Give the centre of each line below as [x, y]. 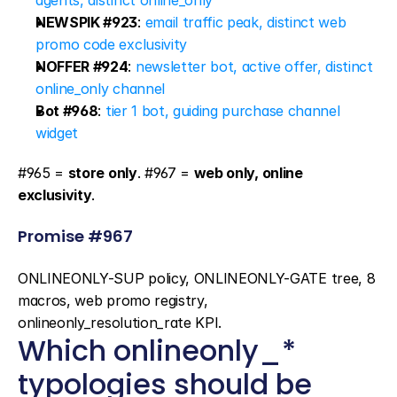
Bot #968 [67, 111]
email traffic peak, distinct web [245, 22]
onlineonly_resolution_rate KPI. [120, 323]
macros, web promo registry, [113, 300]
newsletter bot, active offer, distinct [254, 66]
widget [57, 133]
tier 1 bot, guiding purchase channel [222, 111]
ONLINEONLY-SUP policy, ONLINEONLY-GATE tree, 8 [197, 278]
